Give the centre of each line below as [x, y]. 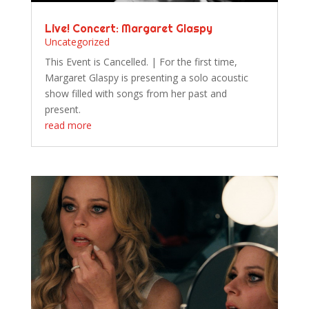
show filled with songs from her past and [136, 94]
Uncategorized [77, 42]
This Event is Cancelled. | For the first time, [141, 62]
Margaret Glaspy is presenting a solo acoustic [146, 78]
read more [68, 126]
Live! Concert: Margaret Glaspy [128, 29]
